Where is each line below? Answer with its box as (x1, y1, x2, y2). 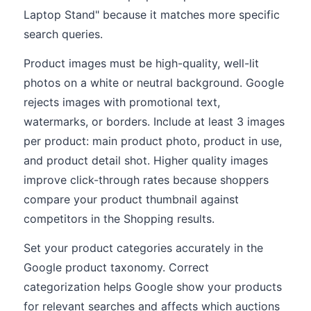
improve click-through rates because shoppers (24, 173, 269, 187)
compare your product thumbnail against (24, 192, 239, 206)
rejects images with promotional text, (24, 95, 220, 109)
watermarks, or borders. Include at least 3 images (24, 115, 285, 128)
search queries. (24, 27, 103, 41)
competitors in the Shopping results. (24, 212, 215, 226)
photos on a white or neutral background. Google (24, 76, 284, 90)
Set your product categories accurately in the (24, 241, 263, 255)
